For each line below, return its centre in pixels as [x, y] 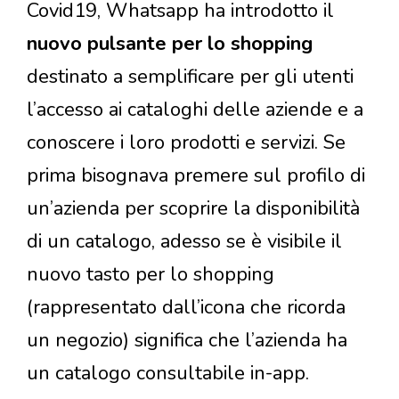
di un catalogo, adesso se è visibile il [184, 241]
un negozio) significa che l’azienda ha [187, 340]
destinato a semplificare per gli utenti [190, 76]
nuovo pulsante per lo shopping [170, 43]
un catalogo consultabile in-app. [168, 373]
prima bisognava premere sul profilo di [196, 175]
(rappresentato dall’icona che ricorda [186, 307]
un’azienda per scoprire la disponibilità [193, 208]
